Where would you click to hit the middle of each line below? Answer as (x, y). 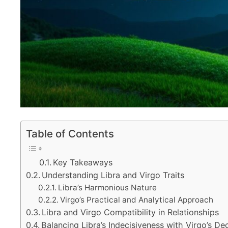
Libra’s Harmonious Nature (108, 187)
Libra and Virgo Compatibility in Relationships (131, 212)
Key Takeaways (82, 162)
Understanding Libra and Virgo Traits (113, 175)
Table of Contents (70, 133)
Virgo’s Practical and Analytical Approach (137, 199)
